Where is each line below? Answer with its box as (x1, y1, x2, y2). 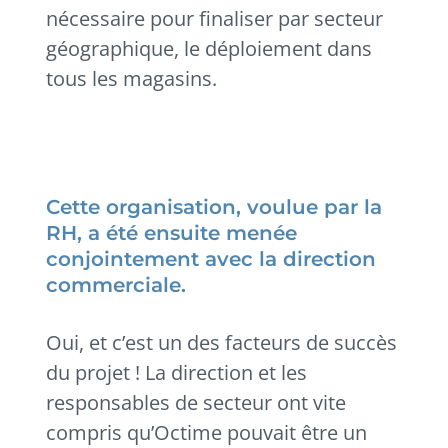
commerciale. (46, 273, 187, 297)
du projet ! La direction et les (46, 359, 308, 386)
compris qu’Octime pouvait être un (46, 419, 368, 446)
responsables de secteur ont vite (46, 389, 347, 416)
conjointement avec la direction (46, 247, 377, 271)
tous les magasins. (46, 65, 218, 92)
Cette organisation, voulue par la (46, 195, 383, 219)
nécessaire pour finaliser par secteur (46, 5, 384, 32)
